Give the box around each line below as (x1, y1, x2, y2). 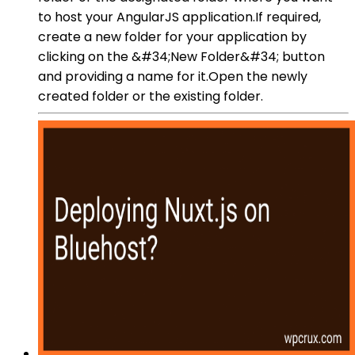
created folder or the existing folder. (38, 86, 263, 105)
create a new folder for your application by (38, 27, 307, 46)
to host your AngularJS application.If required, (38, 7, 321, 26)
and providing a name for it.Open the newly (38, 67, 307, 86)
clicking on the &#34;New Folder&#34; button (38, 47, 325, 66)
